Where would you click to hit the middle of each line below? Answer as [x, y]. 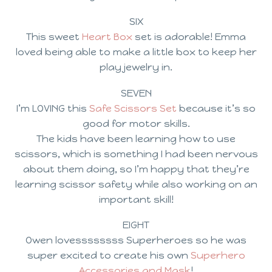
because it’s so [216, 108]
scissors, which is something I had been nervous [136, 154]
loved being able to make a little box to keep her [136, 52]
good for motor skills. [136, 123]
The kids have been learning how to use [136, 138]
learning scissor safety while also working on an [136, 184]
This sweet [54, 36]
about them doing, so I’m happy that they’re [136, 169]
